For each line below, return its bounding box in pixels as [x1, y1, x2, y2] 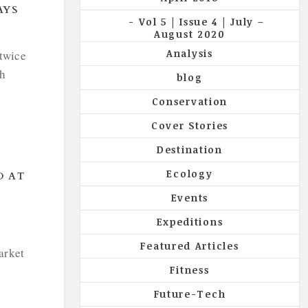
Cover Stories [151, 118, 228, 132]
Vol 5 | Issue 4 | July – [138, 14, 265, 28]
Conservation [151, 94, 228, 108]
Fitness [170, 263, 210, 276]
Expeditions [156, 214, 223, 228]
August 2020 [154, 27, 225, 41]
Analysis [166, 46, 213, 60]
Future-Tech [153, 287, 226, 300]
